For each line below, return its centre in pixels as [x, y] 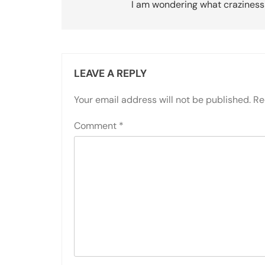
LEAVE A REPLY [110, 73]
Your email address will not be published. [162, 99]
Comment [96, 125]
